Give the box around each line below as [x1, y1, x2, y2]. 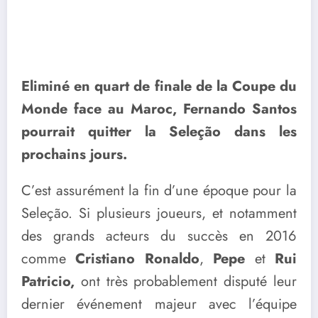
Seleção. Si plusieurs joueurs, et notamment [21, 203, 297, 224]
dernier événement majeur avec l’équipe [21, 294, 297, 315]
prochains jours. [21, 143, 127, 165]
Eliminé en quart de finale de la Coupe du [21, 75, 297, 97]
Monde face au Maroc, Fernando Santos [21, 98, 297, 119]
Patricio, [21, 271, 75, 292]
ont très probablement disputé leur [75, 271, 297, 292]
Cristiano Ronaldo [75, 248, 199, 270]
